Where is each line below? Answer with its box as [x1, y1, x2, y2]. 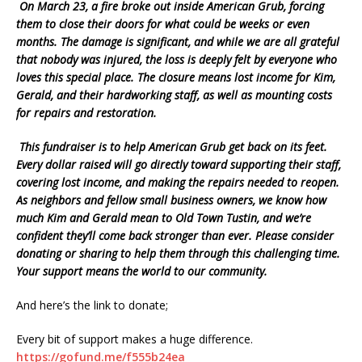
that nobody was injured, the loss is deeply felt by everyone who [16, 52, 337, 68]
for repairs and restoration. [16, 105, 157, 121]
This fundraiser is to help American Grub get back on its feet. [19, 139, 327, 155]
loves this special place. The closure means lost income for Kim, [16, 69, 335, 86]
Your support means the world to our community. [16, 263, 267, 280]
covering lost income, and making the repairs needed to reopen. [16, 175, 339, 191]
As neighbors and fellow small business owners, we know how [16, 192, 326, 208]
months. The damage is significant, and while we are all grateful [16, 34, 339, 50]
